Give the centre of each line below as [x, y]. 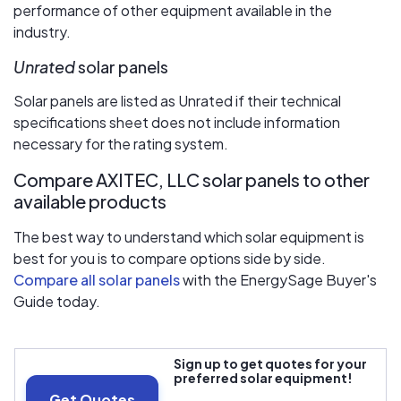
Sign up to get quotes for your [270, 364]
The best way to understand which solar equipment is [189, 237]
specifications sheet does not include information [177, 123]
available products [90, 201]
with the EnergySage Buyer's [278, 280]
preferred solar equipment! [263, 378]
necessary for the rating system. [121, 144]
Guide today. [57, 302]
